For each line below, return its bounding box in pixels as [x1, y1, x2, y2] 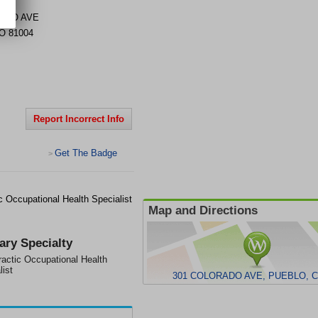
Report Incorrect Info [33, 114, 124, 124]
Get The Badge [55, 148, 117, 158]
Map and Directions [148, 204, 258, 217]
